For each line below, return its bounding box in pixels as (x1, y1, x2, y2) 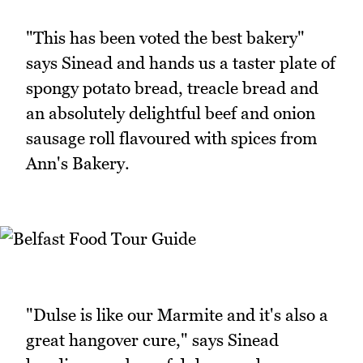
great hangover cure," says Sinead (26, 329, 279, 350)
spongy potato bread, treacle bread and (26, 77, 318, 98)
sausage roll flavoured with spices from (26, 127, 318, 148)
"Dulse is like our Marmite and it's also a (26, 304, 328, 325)
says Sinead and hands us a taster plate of (26, 52, 335, 73)
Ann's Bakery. (26, 152, 130, 173)
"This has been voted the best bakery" (26, 27, 305, 48)
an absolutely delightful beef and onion (26, 102, 315, 123)
